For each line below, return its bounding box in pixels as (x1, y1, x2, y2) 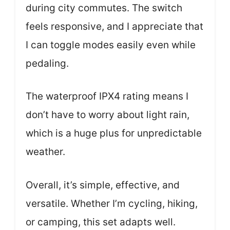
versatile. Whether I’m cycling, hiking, (26, 197, 198, 209)
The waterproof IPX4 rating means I (26, 90, 188, 102)
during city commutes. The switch (26, 2, 182, 14)
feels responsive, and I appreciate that (26, 20, 203, 32)
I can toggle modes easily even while (26, 39, 196, 51)
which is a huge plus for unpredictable (26, 127, 202, 139)
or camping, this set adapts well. (26, 216, 176, 228)
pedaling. (26, 57, 69, 69)
